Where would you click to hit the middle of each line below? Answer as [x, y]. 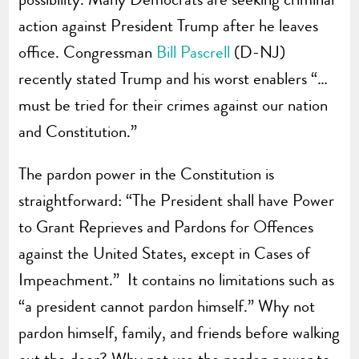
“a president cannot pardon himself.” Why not [167, 306]
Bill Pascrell [194, 52]
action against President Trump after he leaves [169, 25]
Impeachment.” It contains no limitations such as [177, 279]
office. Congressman [88, 52]
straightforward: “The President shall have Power [177, 200]
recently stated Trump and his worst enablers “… [173, 78]
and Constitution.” [78, 131]
